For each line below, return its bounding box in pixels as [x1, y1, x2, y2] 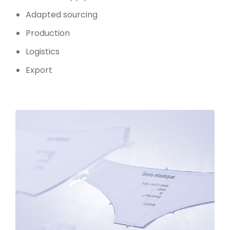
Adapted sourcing [26, 9, 100, 21]
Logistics [26, 46, 60, 58]
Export [26, 64, 52, 76]
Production [26, 27, 70, 40]
